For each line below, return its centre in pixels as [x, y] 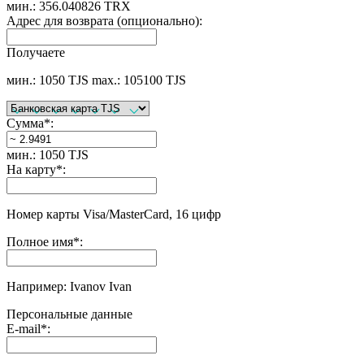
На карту [31, 170]
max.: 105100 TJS [139, 80]
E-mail [24, 329]
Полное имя [40, 242]
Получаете [36, 53]
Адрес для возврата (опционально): [104, 21]
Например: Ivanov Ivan [69, 287]
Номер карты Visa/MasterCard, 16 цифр [114, 214]
